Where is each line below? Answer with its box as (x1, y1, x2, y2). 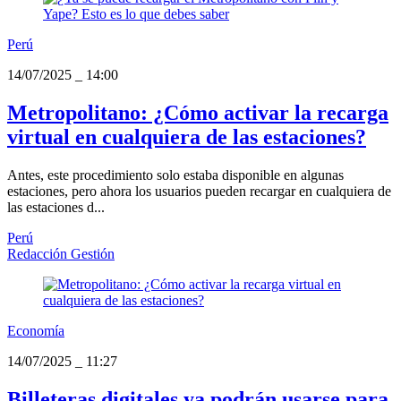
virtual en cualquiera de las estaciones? (7, 125, 366, 149)
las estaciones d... (7, 200, 105, 216)
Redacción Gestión (7, 246, 115, 262)
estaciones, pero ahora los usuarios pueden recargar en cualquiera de (7, 183, 391, 200)
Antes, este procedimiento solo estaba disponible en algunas (7, 167, 344, 183)
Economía (7, 323, 64, 339)
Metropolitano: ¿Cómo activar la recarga (7, 101, 388, 125)
